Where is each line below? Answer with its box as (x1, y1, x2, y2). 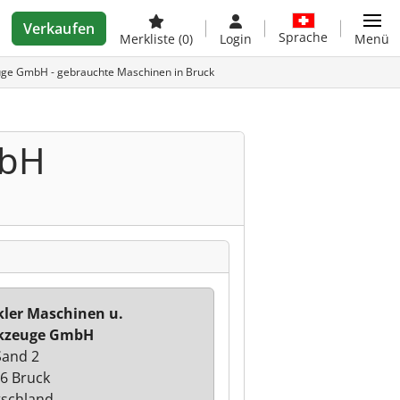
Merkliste (120, 30, 179, 47)
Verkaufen (22, 19, 95, 38)
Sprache (279, 28, 328, 46)
